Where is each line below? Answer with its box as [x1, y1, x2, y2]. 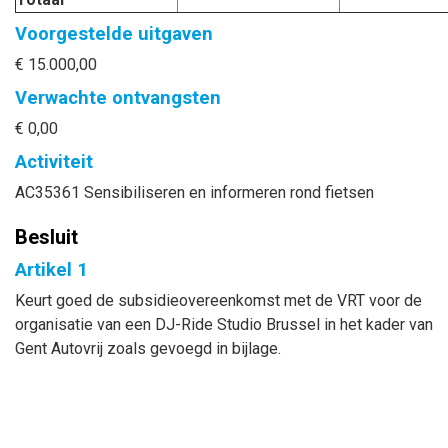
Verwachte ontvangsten [15, 87, 221, 108]
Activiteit [15, 151, 93, 172]
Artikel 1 [15, 259, 88, 280]
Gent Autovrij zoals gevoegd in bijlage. [15, 339, 281, 358]
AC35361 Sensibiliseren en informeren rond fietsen [15, 183, 374, 202]
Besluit [15, 225, 78, 249]
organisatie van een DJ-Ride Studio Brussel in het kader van [15, 315, 433, 334]
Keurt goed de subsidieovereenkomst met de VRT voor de [15, 291, 422, 310]
